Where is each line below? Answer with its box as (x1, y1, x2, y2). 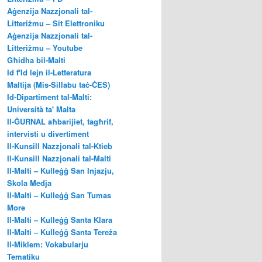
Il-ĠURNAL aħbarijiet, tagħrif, (7, 116, 113, 127)
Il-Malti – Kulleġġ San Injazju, (7, 165, 114, 177)
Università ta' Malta (7, 104, 75, 115)
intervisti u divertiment (7, 128, 89, 140)
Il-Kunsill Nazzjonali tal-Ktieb (7, 140, 112, 152)
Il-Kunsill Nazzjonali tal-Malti (7, 153, 111, 164)
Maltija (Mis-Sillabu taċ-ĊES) (7, 79, 110, 91)
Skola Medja (7, 177, 51, 189)
